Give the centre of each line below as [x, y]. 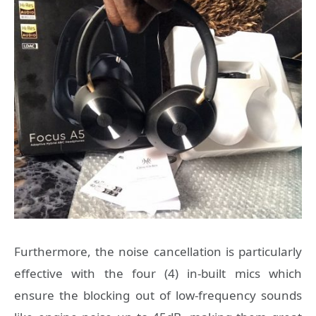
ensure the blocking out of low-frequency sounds [158, 296]
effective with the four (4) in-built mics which [158, 274]
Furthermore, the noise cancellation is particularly [158, 252]
